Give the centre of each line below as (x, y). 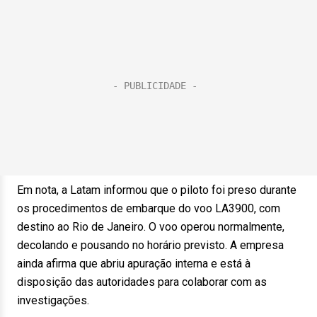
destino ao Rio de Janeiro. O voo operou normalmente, (151, 227)
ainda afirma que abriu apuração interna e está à (134, 264)
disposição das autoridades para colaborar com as (142, 282)
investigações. (53, 300)
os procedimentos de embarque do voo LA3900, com (149, 208)
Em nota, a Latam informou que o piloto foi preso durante (157, 190)
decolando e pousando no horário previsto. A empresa (150, 245)
